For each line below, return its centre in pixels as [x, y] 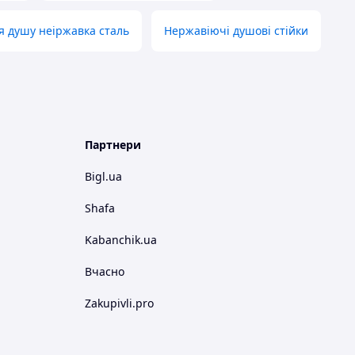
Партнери [113, 145]
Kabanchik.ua [121, 240]
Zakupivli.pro [119, 303]
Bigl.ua [103, 176]
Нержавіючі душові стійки [236, 31]
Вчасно [105, 271]
